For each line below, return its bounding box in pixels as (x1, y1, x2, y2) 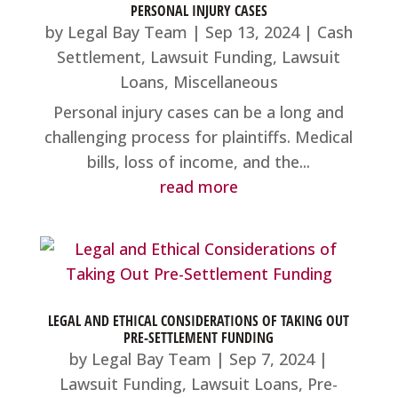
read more (159, 175, 238, 197)
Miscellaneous (172, 70, 278, 92)
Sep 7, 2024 (229, 347, 315, 370)
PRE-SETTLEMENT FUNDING (123, 327, 275, 347)
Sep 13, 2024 (204, 20, 299, 43)
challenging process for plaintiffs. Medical (44, 125, 354, 147)
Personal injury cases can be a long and (53, 100, 345, 123)
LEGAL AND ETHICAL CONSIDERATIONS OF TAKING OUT (48, 310, 350, 330)
